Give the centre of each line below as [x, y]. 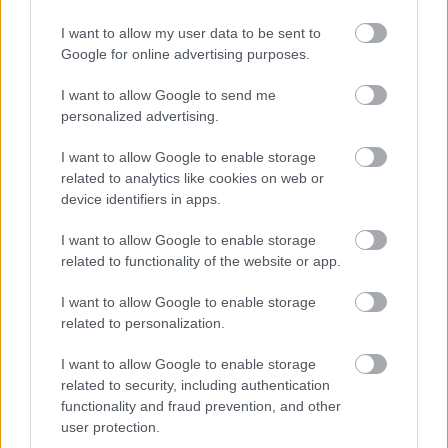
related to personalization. [143, 322]
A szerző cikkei [190, 13]
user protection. [110, 426]
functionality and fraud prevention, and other [201, 405]
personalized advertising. [140, 115]
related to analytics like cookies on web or [192, 177]
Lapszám [71, 123]
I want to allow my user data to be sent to [191, 32]
